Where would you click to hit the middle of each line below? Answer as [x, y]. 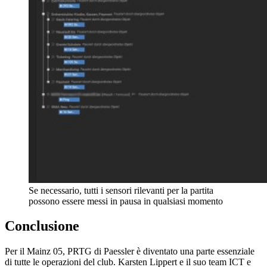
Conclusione [42, 226]
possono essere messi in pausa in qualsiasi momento [126, 201]
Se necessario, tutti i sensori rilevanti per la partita [121, 190]
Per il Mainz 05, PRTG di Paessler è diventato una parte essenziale [130, 252]
